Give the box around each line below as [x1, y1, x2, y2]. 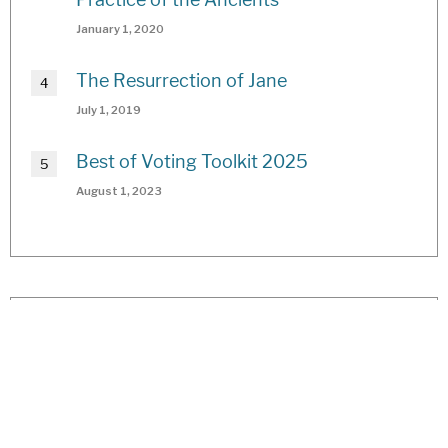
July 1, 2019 [76, 102, 141, 117]
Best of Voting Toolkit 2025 [76, 150, 308, 172]
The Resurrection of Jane [76, 69, 287, 91]
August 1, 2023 [76, 183, 162, 198]
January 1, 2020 [76, 21, 164, 36]
